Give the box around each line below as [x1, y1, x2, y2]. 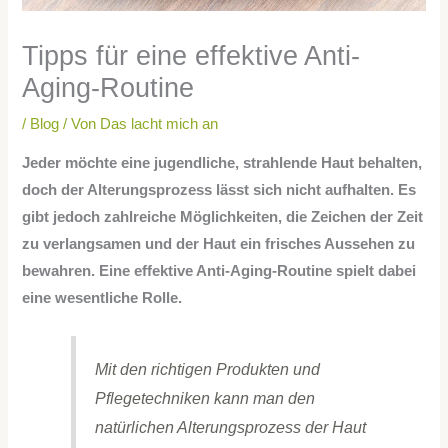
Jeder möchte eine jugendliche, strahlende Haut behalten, [22, 154, 423, 171]
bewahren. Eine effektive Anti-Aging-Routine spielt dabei [22, 262, 417, 279]
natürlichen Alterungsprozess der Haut [94, 418, 366, 437]
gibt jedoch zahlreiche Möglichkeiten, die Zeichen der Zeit [22, 208, 424, 225]
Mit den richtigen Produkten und [94, 360, 320, 379]
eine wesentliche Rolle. [22, 289, 183, 306]
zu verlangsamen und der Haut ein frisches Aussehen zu [22, 235, 416, 252]
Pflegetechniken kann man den [94, 389, 315, 408]
